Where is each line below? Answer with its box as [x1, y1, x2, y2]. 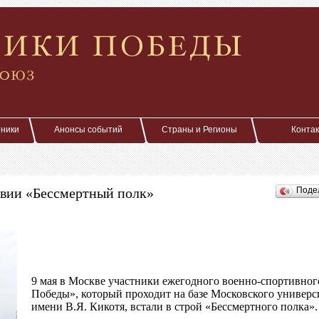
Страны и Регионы [162, 125, 237, 135]
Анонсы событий [54, 125, 122, 135]
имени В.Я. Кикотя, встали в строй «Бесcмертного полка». [31, 300, 318, 313]
